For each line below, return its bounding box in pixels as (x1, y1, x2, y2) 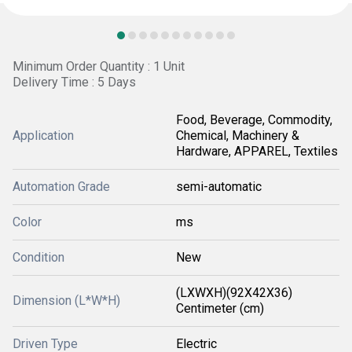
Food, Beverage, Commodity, (176, 112, 332, 127)
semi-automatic (176, 179, 262, 194)
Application (13, 128, 74, 143)
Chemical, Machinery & (176, 128, 299, 143)
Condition (13, 250, 64, 265)
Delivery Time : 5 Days (13, 75, 136, 90)
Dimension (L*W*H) (13, 293, 120, 308)
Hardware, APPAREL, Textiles (176, 144, 338, 159)
